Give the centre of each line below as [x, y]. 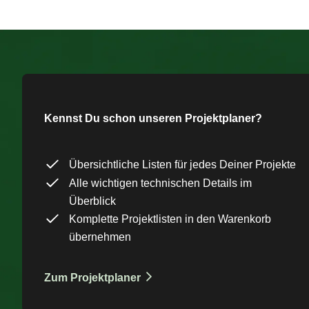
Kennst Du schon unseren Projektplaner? [153, 118]
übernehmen [100, 237]
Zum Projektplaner [92, 277]
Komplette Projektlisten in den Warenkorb [170, 219]
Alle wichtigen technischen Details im [160, 183]
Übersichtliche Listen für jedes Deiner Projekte [182, 164]
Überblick [92, 201]
